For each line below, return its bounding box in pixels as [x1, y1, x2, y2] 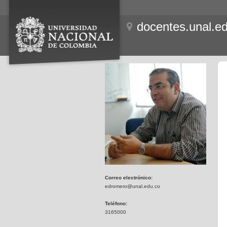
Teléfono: [105, 201, 127, 206]
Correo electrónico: [105, 175, 153, 180]
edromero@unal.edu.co [105, 183, 160, 189]
